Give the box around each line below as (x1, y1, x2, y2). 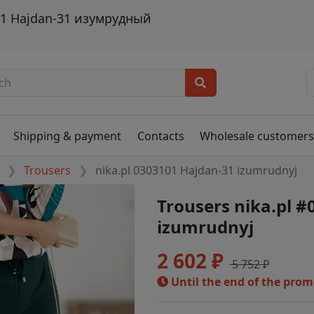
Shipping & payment (13, 128, 122, 144)
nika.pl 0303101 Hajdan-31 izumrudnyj (95, 163, 298, 179)
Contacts (137, 128, 184, 144)
